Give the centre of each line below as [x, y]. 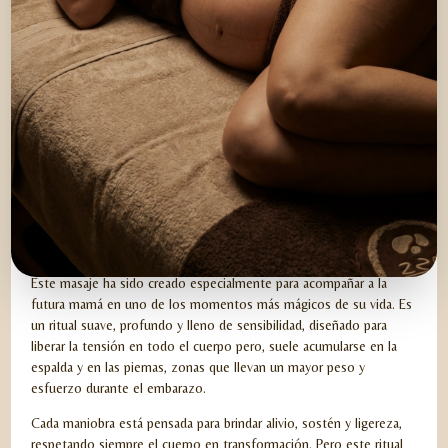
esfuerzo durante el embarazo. [119, 387]
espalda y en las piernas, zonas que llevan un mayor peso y [198, 366]
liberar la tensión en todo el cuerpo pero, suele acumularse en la [214, 345]
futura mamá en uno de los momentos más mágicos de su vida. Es [222, 303]
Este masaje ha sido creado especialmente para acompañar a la [209, 282]
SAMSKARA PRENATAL [170, 261]
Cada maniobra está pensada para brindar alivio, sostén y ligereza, [217, 422]
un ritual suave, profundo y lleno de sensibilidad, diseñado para [209, 324]
